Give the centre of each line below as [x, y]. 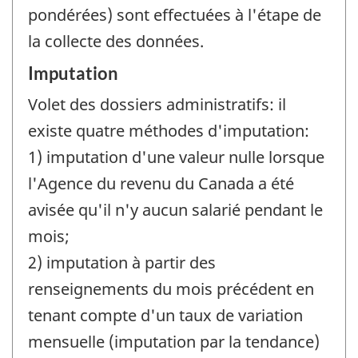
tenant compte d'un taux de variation [165, 315]
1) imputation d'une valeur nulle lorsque [176, 157]
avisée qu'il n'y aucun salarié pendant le [175, 209]
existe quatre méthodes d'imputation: [169, 130]
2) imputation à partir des [122, 262]
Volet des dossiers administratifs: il [157, 104]
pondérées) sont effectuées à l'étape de [175, 15]
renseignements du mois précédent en [171, 288]
